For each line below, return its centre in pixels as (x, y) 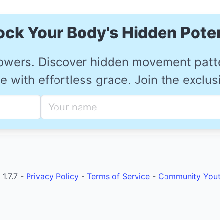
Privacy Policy (52, 176)
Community (179, 176)
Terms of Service (118, 176)
